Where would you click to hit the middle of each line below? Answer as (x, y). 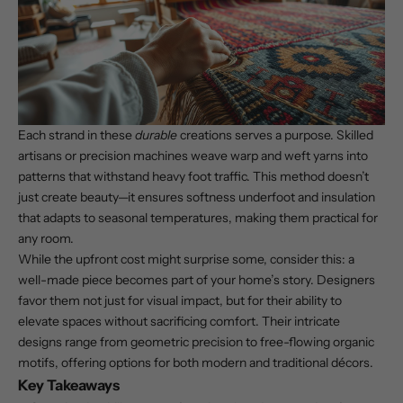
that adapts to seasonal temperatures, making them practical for (198, 218)
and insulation (335, 197)
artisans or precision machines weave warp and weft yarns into (193, 156)
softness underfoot (241, 197)
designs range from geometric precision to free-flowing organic (196, 342)
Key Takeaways (69, 385)
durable (156, 135)
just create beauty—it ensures (102, 197)
